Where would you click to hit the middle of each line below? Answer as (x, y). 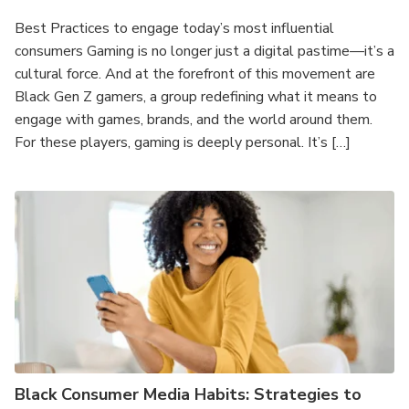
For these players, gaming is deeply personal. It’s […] (183, 142)
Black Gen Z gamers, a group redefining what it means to (196, 97)
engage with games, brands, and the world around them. (194, 120)
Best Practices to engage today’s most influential (174, 28)
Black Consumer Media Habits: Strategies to (188, 394)
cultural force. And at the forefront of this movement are (195, 74)
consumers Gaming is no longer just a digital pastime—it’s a (204, 51)
